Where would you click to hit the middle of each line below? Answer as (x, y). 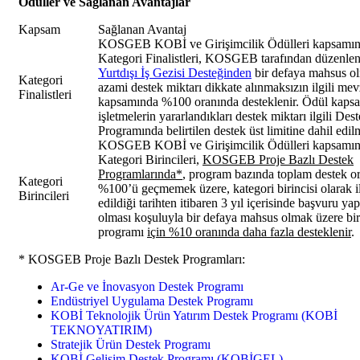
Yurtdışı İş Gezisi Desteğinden (175, 72)
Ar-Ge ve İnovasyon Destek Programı (147, 286)
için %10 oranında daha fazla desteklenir (249, 231)
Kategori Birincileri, (150, 159)
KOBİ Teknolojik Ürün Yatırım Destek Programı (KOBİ (194, 315)
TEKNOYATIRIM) (101, 329)
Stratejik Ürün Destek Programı (131, 344)
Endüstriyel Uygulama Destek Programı (152, 301)
